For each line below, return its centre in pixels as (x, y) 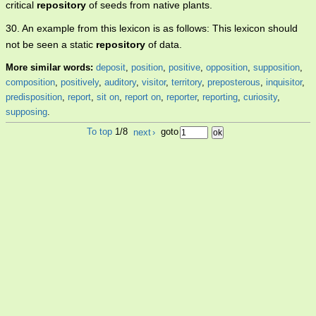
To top (99, 132)
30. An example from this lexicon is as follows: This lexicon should (152, 29)
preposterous (234, 83)
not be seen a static (51, 45)
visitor (154, 83)
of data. (164, 45)
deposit (111, 68)
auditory (120, 83)
